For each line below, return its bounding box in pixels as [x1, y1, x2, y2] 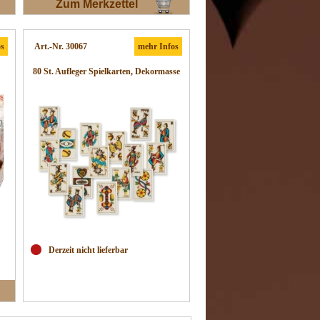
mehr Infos [138, 41, 179, 51]
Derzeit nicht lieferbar [49, 245, 128, 255]
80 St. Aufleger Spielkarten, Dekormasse [33, 66, 180, 76]
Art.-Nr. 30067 [34, 41, 87, 51]
